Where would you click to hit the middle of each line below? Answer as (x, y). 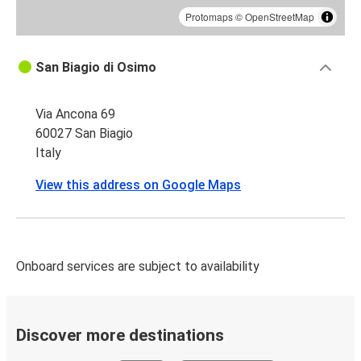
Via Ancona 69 (75, 114)
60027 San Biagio (84, 133)
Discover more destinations (120, 335)
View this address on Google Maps (138, 185)
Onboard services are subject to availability (138, 266)
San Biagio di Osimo (96, 67)
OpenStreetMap (280, 16)
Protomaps (209, 16)
